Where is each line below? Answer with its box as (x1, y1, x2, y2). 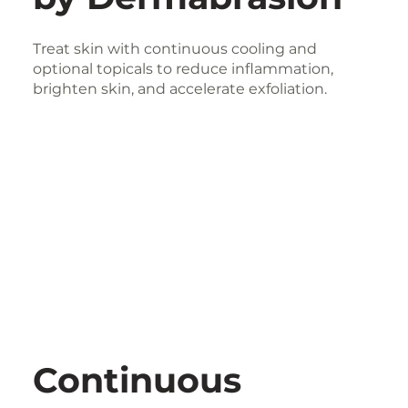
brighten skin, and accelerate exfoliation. (33, 79, 328, 97)
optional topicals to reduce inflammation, (33, 59, 334, 77)
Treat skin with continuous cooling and (33, 39, 318, 57)
